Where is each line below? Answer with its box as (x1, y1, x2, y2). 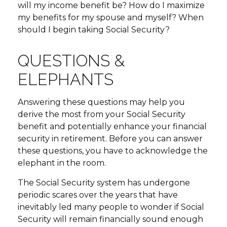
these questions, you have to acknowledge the (18, 146, 208, 156)
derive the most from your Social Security (18, 109, 185, 119)
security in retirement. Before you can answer (18, 134, 203, 143)
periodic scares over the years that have (18, 190, 178, 200)
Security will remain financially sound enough (18, 214, 203, 224)
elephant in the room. (18, 158, 106, 168)
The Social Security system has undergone (18, 178, 190, 187)
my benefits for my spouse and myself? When (18, 13, 204, 22)
